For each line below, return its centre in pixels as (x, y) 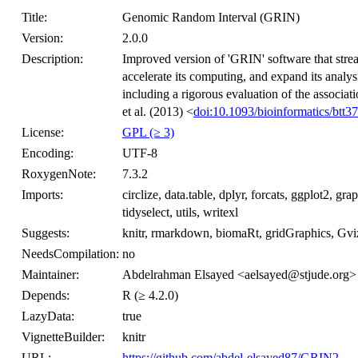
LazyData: (48, 316)
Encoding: (48, 153)
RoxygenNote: (59, 174)
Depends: (46, 295)
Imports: (42, 195)
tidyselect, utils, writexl (180, 212)
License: (43, 132)
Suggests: (46, 233)
